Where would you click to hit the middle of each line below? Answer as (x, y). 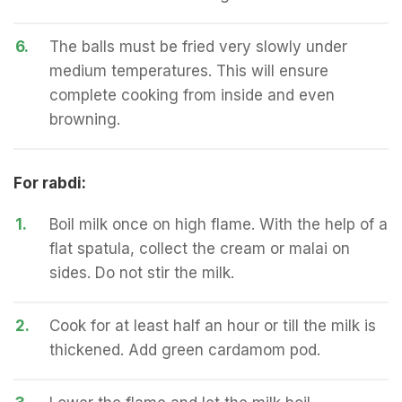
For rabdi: (50, 183)
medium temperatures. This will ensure (189, 71)
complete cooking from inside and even (192, 95)
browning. (85, 119)
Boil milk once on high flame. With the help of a (218, 224)
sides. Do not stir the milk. (142, 273)
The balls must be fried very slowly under (198, 47)
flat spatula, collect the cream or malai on (200, 249)
